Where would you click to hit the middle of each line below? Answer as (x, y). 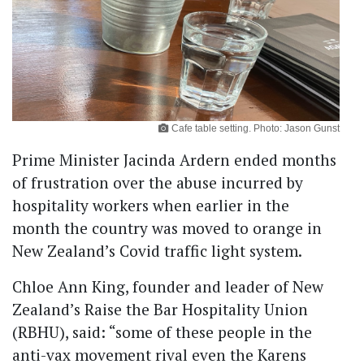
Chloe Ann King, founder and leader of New (168, 286)
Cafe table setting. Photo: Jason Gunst (256, 128)
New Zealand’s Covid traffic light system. (157, 250)
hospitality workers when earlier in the (151, 205)
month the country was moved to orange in (167, 227)
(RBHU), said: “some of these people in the (162, 331)
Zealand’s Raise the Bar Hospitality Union (160, 309)
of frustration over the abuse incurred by (158, 182)
